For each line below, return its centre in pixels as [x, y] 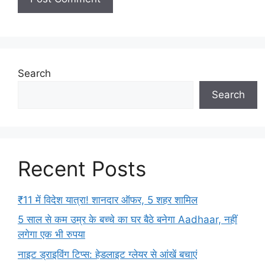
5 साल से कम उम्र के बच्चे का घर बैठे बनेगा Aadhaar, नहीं [127, 220]
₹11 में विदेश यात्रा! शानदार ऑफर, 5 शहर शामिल [108, 200]
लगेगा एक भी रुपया [51, 235]
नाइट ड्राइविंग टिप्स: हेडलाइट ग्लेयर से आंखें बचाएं [107, 254]
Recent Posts [82, 168]
